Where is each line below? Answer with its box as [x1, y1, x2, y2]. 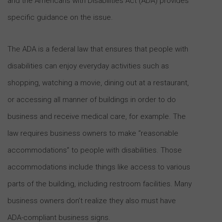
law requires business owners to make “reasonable [7, 128, 178, 138]
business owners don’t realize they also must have [7, 196, 176, 205]
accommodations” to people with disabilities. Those [7, 145, 182, 155]
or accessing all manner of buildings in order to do [7, 95, 176, 104]
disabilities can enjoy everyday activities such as [7, 61, 169, 70]
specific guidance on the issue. [7, 12, 113, 22]
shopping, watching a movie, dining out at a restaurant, [7, 78, 189, 87]
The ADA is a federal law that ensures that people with [7, 44, 188, 54]
